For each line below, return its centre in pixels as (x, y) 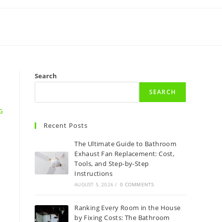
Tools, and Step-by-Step (112, 164)
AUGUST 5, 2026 (94, 184)
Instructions (94, 173)
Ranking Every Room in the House (128, 208)
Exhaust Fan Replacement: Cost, (125, 154)
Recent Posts (66, 125)
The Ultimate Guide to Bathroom (126, 144)
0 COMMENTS (137, 184)
